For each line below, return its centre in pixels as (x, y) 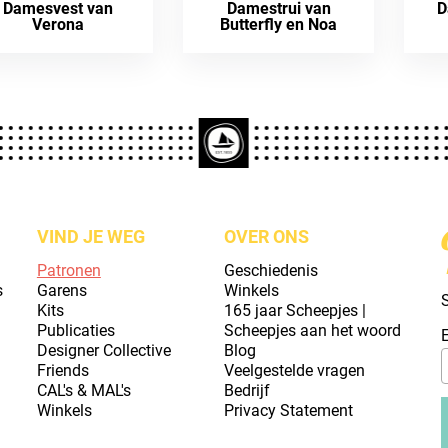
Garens (61, 290)
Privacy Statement (288, 410)
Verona (57, 24)
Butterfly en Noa (279, 24)
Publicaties (75, 330)
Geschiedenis (270, 270)
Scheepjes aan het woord (312, 330)
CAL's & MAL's (83, 390)
